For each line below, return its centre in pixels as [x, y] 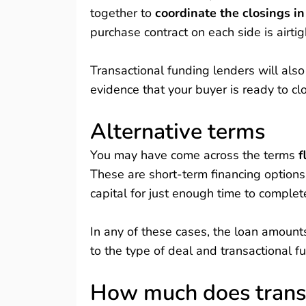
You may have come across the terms [193, 155]
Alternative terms [178, 131]
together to [123, 13]
